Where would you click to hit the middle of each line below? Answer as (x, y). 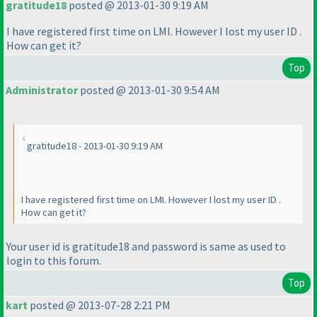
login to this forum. (54, 260)
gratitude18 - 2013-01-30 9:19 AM (95, 146)
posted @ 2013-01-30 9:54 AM (149, 90)
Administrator (42, 90)
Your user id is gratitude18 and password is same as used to (146, 246)
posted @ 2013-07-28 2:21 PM (99, 305)
